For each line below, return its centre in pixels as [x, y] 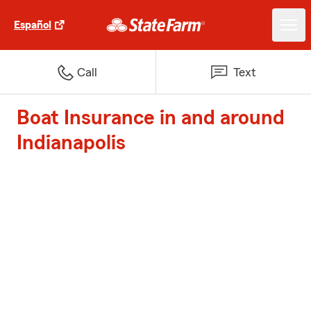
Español [33, 25]
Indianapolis [71, 143]
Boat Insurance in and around [151, 118]
